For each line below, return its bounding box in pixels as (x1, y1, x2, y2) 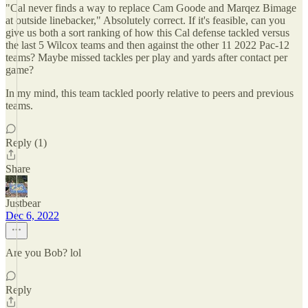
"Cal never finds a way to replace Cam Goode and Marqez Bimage (5, 2, 296, 14)
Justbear (5, 197, 41, 209)
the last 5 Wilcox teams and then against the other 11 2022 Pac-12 (5, 39, 289, 51)
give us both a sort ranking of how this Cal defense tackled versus (5, 27, 289, 38)
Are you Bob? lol (5, 247, 81, 258)
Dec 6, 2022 (5, 210, 59, 221)
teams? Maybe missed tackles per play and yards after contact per (5, 52, 287, 63)
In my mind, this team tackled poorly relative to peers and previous (5, 87, 294, 99)
